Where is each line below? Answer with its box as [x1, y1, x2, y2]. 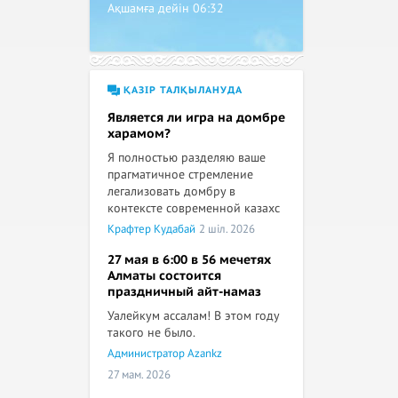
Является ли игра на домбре [107, 110, 285, 125]
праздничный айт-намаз [107, 284, 261, 299]
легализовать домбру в [107, 184, 235, 199]
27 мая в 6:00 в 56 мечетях [107, 252, 271, 267]
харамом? [107, 126, 171, 141]
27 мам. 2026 [107, 368, 171, 382]
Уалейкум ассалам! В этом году [107, 308, 279, 323]
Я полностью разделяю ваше [107, 150, 266, 165]
